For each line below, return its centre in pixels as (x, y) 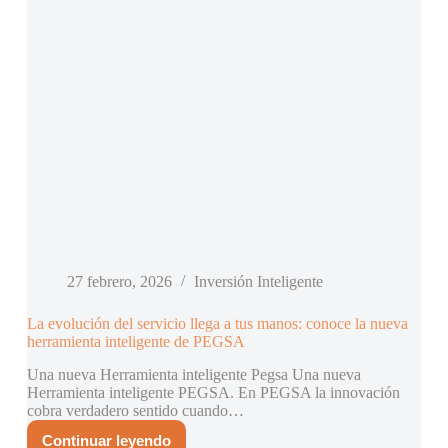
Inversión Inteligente (258, 282)
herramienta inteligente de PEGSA (135, 342)
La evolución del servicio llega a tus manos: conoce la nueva (217, 324)
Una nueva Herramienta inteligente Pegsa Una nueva (193, 375)
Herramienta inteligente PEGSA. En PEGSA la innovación (213, 393)
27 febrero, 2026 (119, 282)
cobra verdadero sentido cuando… (135, 411)
